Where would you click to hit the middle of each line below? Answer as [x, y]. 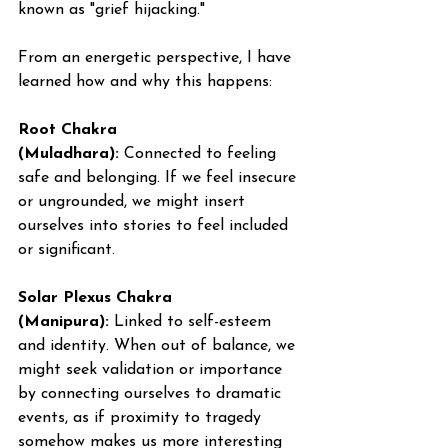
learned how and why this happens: [145, 82]
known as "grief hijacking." [111, 10]
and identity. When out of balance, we [159, 346]
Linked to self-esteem [192, 322]
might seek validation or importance [152, 370]
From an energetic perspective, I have [157, 58]
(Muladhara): [68, 154]
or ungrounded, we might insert [134, 202]
